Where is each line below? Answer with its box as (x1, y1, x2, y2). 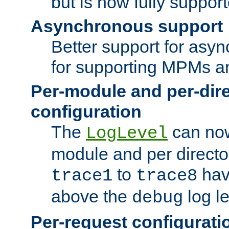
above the (51, 186, 132, 206)
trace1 (51, 166, 112, 186)
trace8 (136, 166, 197, 186)
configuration (31, 101, 142, 121)
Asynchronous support (31, 16, 223, 36)
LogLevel (86, 123, 168, 143)
